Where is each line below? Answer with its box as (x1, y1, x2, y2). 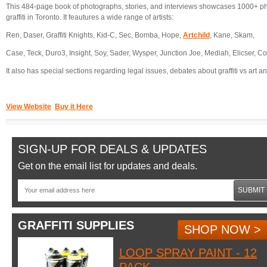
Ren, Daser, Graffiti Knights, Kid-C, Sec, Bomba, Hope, (6, 30, 183, 39)
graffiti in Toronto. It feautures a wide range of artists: (6, 13, 173, 21)
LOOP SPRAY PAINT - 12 (119, 246, 257, 259)
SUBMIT (237, 186, 265, 195)
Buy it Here (55, 102, 93, 111)
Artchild (183, 30, 210, 39)
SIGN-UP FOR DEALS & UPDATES (18, 142, 207, 156)
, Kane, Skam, (210, 30, 254, 39)
